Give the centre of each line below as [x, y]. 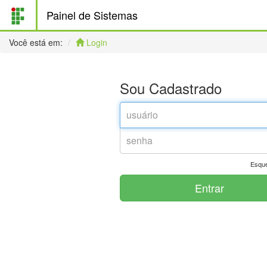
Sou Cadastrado [171, 88]
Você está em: [36, 42]
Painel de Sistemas [92, 15]
